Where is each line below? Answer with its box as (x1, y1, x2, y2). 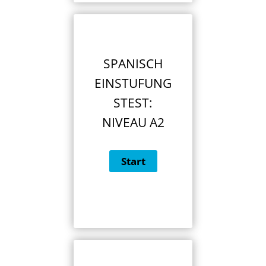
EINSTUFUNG (94, 75, 172, 92)
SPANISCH (103, 55, 163, 72)
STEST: (113, 94, 153, 112)
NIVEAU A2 (102, 114, 164, 131)
